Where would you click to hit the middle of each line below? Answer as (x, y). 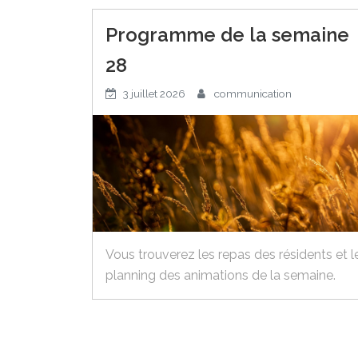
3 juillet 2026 (154, 94)
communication (253, 94)
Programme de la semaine (227, 35)
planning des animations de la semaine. (220, 275)
